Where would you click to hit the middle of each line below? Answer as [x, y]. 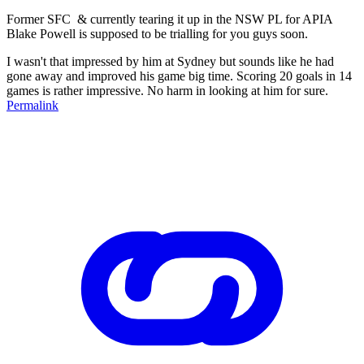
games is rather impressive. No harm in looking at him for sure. [167, 90]
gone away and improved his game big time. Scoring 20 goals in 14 [179, 76]
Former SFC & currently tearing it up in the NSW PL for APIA [169, 19]
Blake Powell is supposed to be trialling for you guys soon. [157, 33]
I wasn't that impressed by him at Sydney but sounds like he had [170, 61]
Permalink [32, 105]
